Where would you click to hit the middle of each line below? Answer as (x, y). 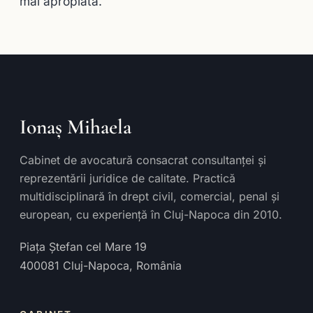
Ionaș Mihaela (75, 126)
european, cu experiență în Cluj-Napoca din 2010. (151, 214)
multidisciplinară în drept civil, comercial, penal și (150, 196)
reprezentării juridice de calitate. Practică (128, 178)
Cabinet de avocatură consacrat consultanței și (143, 160)
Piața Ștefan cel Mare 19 (83, 246)
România (159, 265)
